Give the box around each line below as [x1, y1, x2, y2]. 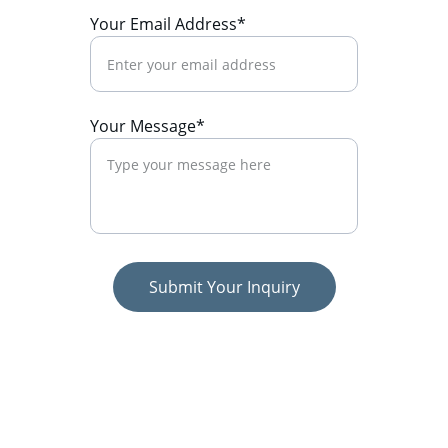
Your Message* [90, 115, 205, 137]
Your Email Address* [90, 13, 246, 35]
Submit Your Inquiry [148, 276, 300, 298]
